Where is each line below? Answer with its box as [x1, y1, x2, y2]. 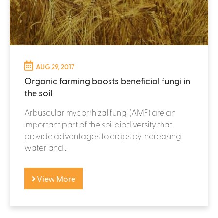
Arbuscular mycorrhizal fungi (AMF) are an [24, 107, 176, 117]
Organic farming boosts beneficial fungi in [24, 75, 190, 86]
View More [36, 173, 75, 183]
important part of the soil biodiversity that [24, 119, 172, 129]
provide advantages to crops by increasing [24, 130, 181, 141]
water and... [24, 142, 68, 152]
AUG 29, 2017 [36, 62, 74, 71]
